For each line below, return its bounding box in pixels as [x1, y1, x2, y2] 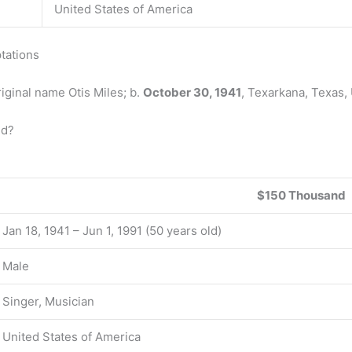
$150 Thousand [256, 187, 346, 203]
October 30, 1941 [143, 84, 241, 100]
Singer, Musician [2, 293, 94, 309]
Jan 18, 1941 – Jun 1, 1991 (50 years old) [2, 222, 222, 238]
